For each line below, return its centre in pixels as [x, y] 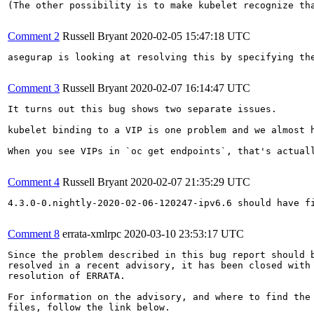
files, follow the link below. [89, 307]
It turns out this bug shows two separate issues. [142, 109]
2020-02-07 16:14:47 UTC [190, 88]
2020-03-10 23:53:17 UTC [184, 233]
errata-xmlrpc [92, 233]
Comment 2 [34, 36]
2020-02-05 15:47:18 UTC [190, 36]
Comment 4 [34, 182]
